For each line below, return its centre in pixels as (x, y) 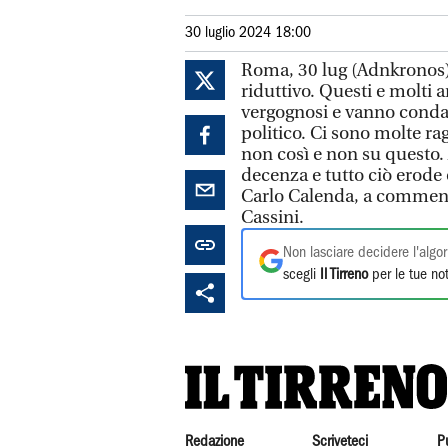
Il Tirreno (344, 275)
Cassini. (272, 217)
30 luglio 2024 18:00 (248, 33)
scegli (301, 275)
